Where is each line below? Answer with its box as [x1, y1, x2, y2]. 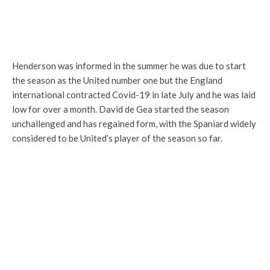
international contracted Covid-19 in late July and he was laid [12, 89, 256, 100]
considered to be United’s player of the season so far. [12, 133, 222, 143]
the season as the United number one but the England [12, 75, 222, 86]
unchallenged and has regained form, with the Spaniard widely [12, 118, 256, 129]
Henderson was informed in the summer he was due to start [12, 60, 246, 71]
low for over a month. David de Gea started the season [12, 104, 229, 115]
